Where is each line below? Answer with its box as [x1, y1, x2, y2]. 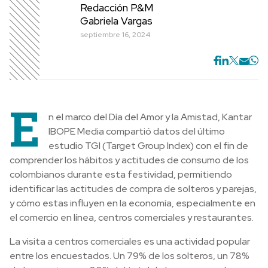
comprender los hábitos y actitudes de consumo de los [10, 154, 249, 166]
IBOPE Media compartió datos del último [48, 125, 225, 138]
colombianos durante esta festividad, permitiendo [10, 168, 232, 181]
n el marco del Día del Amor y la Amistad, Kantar [48, 111, 252, 123]
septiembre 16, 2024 [80, 29, 150, 39]
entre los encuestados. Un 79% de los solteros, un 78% [10, 249, 249, 262]
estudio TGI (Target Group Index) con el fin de [48, 139, 248, 152]
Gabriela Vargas [80, 14, 153, 28]
